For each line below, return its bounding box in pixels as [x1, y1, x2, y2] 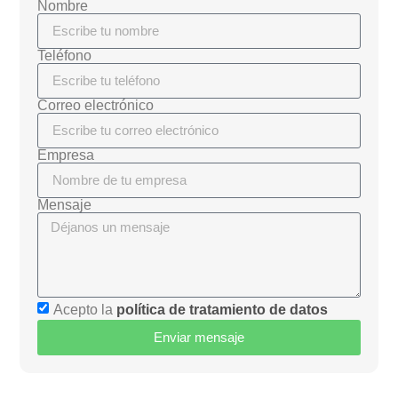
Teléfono [37, 47, 92, 63]
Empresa [37, 147, 95, 163]
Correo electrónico [37, 97, 155, 113]
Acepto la [53, 301, 117, 317]
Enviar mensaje [154, 330, 244, 346]
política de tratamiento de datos [116, 301, 329, 317]
